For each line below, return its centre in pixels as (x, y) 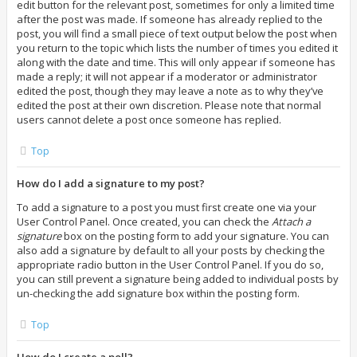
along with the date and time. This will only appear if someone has (176, 62)
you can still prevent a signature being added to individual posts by (178, 279)
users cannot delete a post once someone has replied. (149, 120)
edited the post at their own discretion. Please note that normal (169, 105)
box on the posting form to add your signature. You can (195, 236)
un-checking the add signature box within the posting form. (158, 293)
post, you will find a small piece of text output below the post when (177, 33)
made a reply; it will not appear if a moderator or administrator (167, 76)
